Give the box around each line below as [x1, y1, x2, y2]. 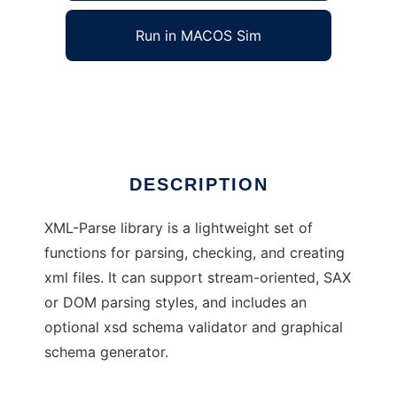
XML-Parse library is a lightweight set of [44, 219, 313, 237]
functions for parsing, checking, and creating [44, 244, 345, 262]
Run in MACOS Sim [136, 27, 261, 45]
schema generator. [44, 343, 168, 362]
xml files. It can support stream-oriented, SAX [44, 269, 351, 287]
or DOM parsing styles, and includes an [44, 293, 307, 312]
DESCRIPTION [128, 175, 269, 195]
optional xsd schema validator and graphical [44, 318, 343, 337]
